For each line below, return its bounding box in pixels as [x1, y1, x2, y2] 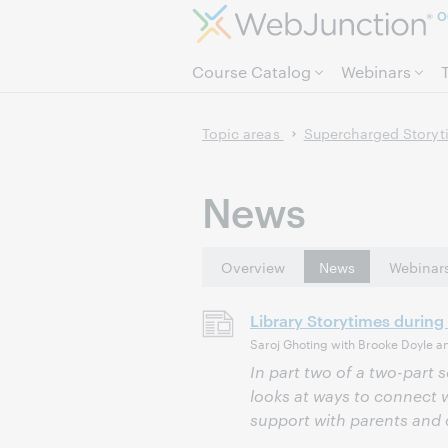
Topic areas [202, 123, 284, 143]
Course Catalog [192, 61, 311, 82]
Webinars [341, 61, 411, 82]
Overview [221, 257, 285, 277]
